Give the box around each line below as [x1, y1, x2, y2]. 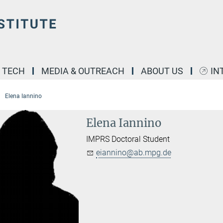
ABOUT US [141, 66, 183, 76]
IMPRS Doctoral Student [86, 134, 170, 144]
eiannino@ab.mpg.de [96, 148, 172, 157]
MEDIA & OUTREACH [41, 66, 124, 76]
